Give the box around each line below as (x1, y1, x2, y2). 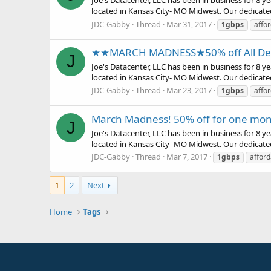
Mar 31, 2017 (166, 18, 212, 30)
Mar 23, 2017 (166, 85, 212, 96)
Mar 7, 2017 (166, 151, 207, 163)
